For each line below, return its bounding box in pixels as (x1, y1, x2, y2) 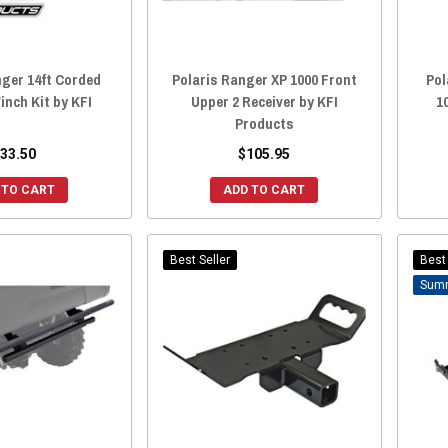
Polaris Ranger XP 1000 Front (171, 68, 357, 90)
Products (234, 112, 294, 134)
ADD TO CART (223, 182, 306, 197)
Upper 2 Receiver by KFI (190, 90, 338, 112)
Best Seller (169, 252, 230, 267)
